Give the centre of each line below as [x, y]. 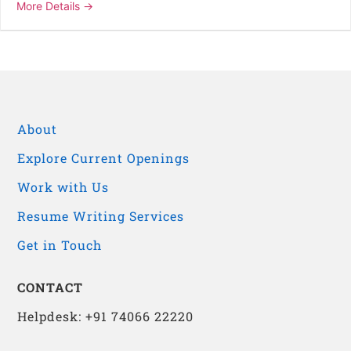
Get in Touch [60, 245]
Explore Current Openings [104, 158]
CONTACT [51, 288]
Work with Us [63, 187]
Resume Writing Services [101, 216]
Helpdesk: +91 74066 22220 [106, 316]
